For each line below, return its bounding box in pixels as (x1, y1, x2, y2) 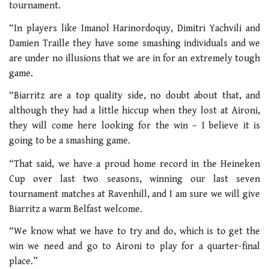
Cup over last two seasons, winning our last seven (9, 173, 260, 185)
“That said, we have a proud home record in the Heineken (9, 158, 260, 170)
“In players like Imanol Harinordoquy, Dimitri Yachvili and (9, 22, 260, 34)
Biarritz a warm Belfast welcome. (9, 203, 142, 215)
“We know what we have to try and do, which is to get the (9, 226, 260, 238)
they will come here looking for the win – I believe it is (9, 120, 260, 132)
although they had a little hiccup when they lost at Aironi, (9, 105, 260, 117)
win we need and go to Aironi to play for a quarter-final (9, 241, 260, 253)
